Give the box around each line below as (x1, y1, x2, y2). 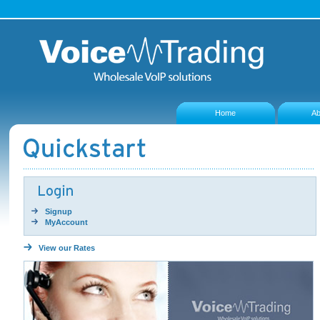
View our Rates (38, 244, 95, 252)
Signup (44, 207, 72, 216)
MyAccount (44, 218, 88, 226)
